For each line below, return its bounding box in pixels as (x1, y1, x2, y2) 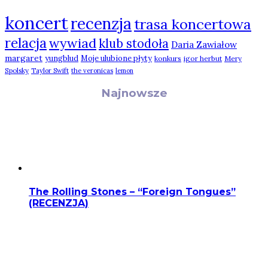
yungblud (45, 53, 78, 63)
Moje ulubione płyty (81, 53, 152, 63)
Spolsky (5, 65, 29, 75)
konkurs (154, 53, 181, 63)
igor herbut (184, 53, 222, 63)
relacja (5, 33, 47, 51)
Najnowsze (100, 86, 167, 100)
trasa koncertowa (134, 14, 251, 33)
